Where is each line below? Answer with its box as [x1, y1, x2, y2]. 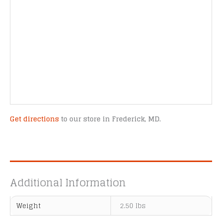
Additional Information [10, 173, 126, 192]
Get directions [10, 113, 59, 125]
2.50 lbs [120, 200, 146, 212]
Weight [16, 200, 41, 212]
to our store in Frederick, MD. [59, 113, 161, 125]
